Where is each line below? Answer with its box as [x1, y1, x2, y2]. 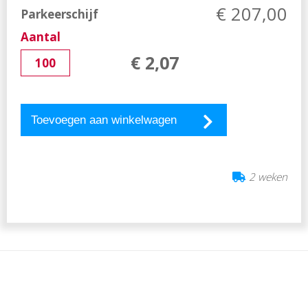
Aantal [21, 29, 60, 45]
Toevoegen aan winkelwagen [31, 113, 177, 127]
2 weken [249, 170, 287, 184]
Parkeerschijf [21, 5, 98, 22]
